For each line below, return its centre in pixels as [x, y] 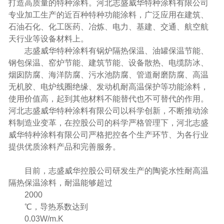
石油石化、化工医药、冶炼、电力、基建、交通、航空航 [108, 26]
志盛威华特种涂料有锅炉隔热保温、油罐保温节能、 [116, 50]
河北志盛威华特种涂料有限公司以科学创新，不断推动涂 [108, 110]
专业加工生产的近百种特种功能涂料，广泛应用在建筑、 [108, 14]
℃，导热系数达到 [56, 206]
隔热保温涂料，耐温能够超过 [60, 182]
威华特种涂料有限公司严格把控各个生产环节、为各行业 [108, 134]
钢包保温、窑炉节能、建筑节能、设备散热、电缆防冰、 [108, 62]
